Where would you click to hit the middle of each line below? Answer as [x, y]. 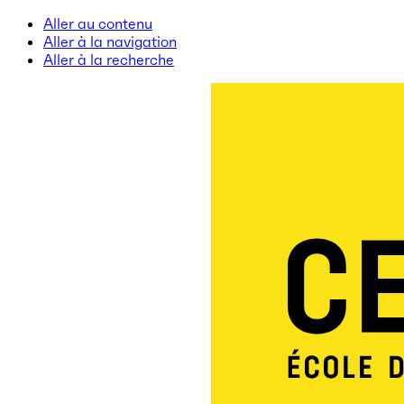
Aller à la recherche [109, 60]
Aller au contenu [98, 23]
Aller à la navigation [110, 41]
